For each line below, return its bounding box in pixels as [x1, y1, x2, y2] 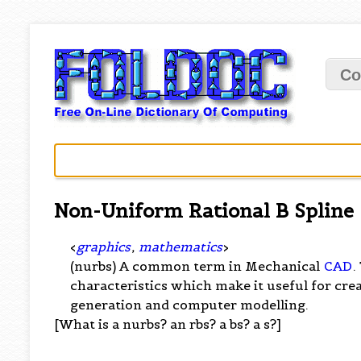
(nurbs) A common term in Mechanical [70, 257, 324, 274]
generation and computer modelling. [70, 296, 309, 313]
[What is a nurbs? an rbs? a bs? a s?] [54, 315, 282, 332]
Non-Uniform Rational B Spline [54, 198, 355, 223]
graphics [77, 238, 131, 255]
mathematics [139, 238, 223, 255]
